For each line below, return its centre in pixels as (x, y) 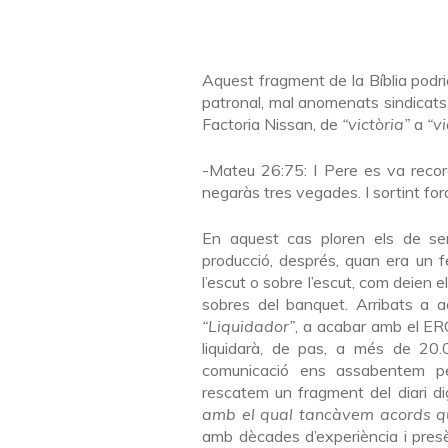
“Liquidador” (248, 326)
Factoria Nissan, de (272, 124)
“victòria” (376, 124)
